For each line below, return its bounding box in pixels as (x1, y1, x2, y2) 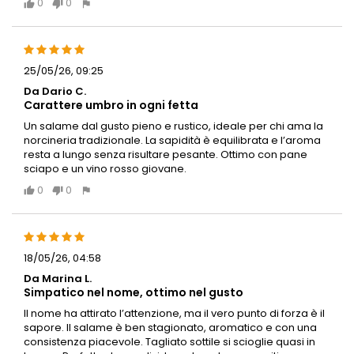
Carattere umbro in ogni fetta (24, 97, 198, 114)
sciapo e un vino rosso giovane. (24, 161, 186, 177)
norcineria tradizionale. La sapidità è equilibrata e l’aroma (24, 133, 321, 149)
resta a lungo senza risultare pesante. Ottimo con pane (24, 147, 307, 163)
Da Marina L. (24, 270, 92, 286)
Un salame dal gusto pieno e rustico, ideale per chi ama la (24, 119, 323, 134)
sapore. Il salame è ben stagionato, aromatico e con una (24, 319, 317, 335)
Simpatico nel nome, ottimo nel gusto (24, 284, 243, 300)
